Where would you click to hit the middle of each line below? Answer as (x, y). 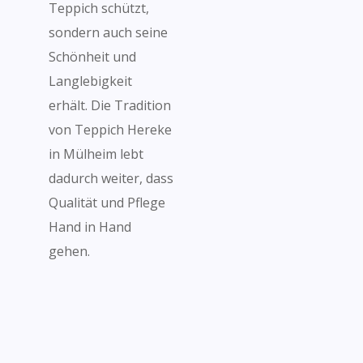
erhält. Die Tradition (110, 105)
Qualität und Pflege (107, 203)
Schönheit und (92, 57)
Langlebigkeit (90, 81)
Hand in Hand (90, 227)
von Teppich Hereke (110, 130)
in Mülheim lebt (96, 154)
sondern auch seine (108, 32)
